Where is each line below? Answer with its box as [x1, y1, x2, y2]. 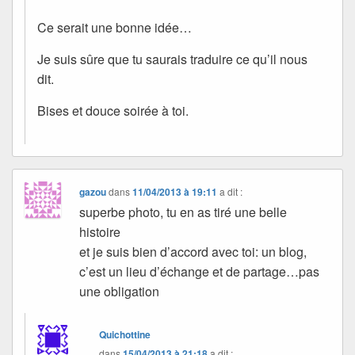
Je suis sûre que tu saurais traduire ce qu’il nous [37, 49, 307, 68]
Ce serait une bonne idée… [37, 17, 192, 36]
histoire [79, 222, 121, 241]
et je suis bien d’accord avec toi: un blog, [79, 242, 307, 261]
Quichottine [99, 326, 151, 342]
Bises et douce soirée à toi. [37, 101, 189, 120]
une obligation [79, 281, 160, 300]
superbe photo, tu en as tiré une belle [79, 202, 288, 221]
